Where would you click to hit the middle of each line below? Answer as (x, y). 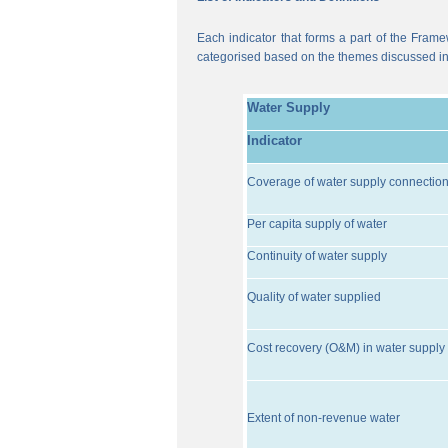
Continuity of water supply (316, 256)
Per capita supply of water (316, 224)
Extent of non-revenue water (323, 418)
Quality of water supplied (313, 297)
